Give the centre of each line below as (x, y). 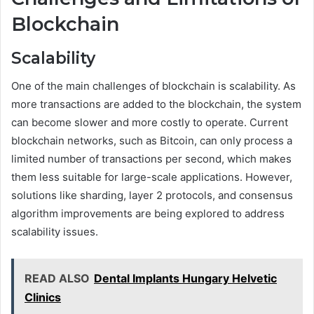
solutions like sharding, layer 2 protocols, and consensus (152, 196)
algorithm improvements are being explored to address (148, 214)
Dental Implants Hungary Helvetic (185, 279)
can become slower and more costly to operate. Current (150, 123)
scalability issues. (55, 232)
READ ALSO (57, 279)
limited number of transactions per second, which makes (151, 159)
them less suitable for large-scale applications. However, (152, 177)
